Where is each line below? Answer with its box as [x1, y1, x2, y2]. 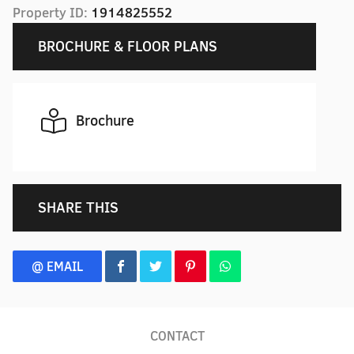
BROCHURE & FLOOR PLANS [38, 36, 217, 56]
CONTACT [149, 327, 205, 345]
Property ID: [13, 3, 91, 22]
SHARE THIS [38, 198, 119, 217]
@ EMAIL [32, 258, 83, 275]
